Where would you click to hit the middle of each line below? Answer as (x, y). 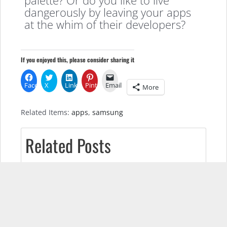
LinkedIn (78, 85)
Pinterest (99, 85)
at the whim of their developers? (105, 24)
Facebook (39, 85)
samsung (108, 112)
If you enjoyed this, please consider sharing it (78, 60)
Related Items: (46, 112)
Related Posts (68, 145)
